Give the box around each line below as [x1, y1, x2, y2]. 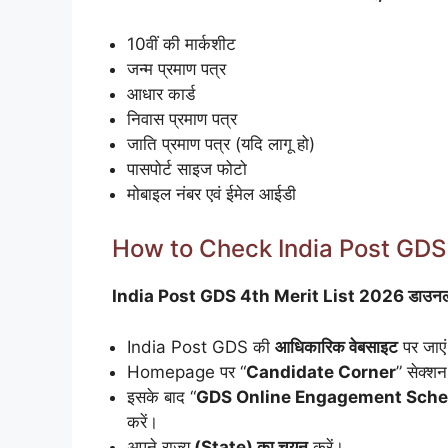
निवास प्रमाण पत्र [127, 108, 237, 129]
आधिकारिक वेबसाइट [275, 336, 398, 357]
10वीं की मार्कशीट [127, 33, 236, 54]
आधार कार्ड [127, 83, 195, 104]
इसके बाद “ [127, 386, 196, 407]
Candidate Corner [246, 361, 396, 382]
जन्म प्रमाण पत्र [127, 58, 226, 79]
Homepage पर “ [127, 361, 246, 382]
